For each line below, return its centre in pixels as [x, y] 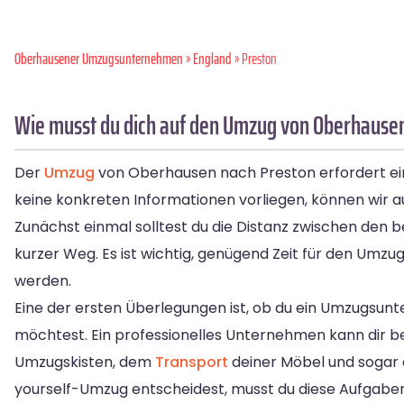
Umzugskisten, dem [85, 363]
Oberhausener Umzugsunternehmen [99, 59]
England [212, 59]
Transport [192, 363]
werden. [43, 281]
